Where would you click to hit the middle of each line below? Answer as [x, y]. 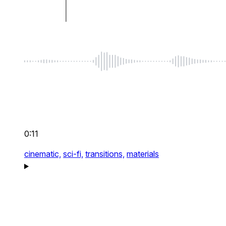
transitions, [105, 154]
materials [143, 154]
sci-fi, [73, 154]
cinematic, [43, 154]
